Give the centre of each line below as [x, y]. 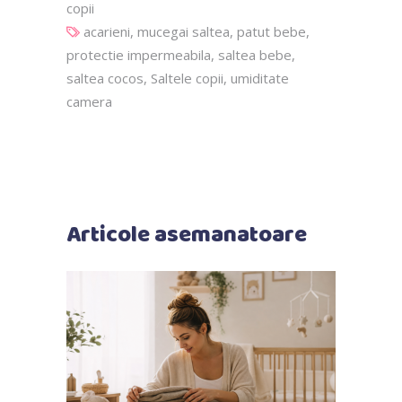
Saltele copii [187, 78]
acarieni [107, 31]
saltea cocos [105, 78]
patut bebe [271, 31]
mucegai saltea [184, 31]
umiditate [260, 78]
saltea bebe [255, 54]
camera [89, 101]
